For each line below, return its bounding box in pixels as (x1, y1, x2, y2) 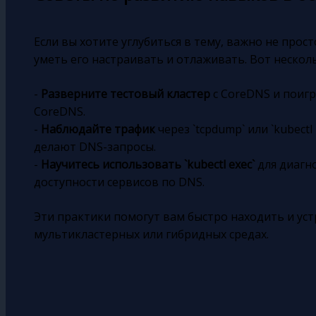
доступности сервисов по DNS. (34, 174, 205, 190)
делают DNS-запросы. (34, 138, 156, 154)
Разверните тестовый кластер (41, 85, 210, 102)
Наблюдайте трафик (41, 121, 155, 137)
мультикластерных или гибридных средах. (34, 226, 269, 242)
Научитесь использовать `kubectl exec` (41, 156, 255, 172)
